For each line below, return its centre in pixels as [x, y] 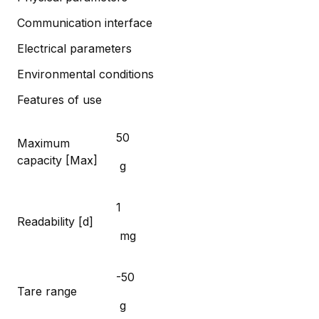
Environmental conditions [85, 74]
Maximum [43, 143]
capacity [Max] [57, 160]
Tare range [47, 291]
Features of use [59, 99]
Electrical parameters [74, 48]
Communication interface [85, 22]
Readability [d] [55, 221]
